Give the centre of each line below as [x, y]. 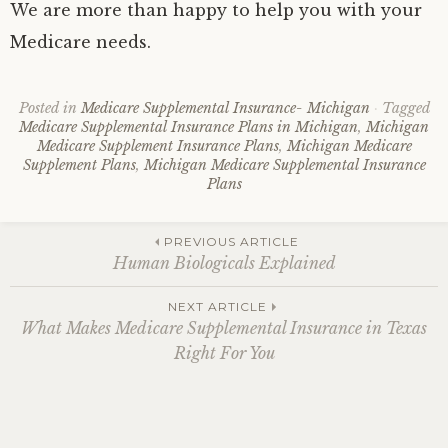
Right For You [224, 352]
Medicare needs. [80, 41]
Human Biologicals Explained [224, 262]
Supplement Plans [79, 165]
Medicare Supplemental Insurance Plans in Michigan [188, 127]
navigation [110, 325]
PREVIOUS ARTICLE [231, 241]
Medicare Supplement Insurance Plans [157, 146]
